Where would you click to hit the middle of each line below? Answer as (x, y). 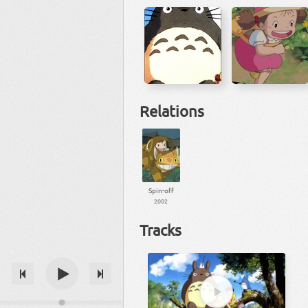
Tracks (161, 230)
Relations (172, 110)
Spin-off (161, 190)
